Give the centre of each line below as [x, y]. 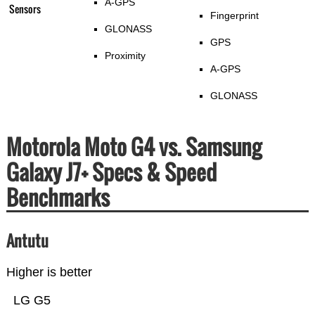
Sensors [25, 9]
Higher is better [49, 272]
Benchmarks [58, 198]
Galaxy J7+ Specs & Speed [111, 172]
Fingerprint [234, 16]
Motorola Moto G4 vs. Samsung [134, 147]
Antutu [27, 241]
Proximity [125, 56]
